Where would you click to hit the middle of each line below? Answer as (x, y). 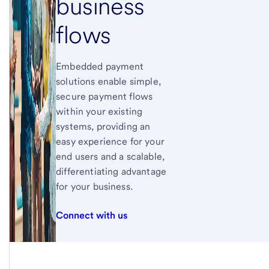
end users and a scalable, (110, 156)
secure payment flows (104, 96)
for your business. (94, 186)
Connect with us (92, 215)
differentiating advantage (111, 171)
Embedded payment (100, 66)
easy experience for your (110, 141)
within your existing (99, 111)
